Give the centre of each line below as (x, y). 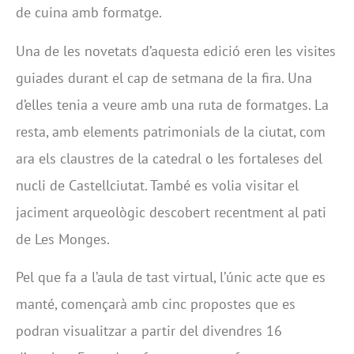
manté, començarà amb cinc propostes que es (156, 304)
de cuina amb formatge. (89, 13)
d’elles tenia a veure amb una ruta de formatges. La (172, 104)
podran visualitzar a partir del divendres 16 (149, 331)
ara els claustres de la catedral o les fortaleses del (169, 158)
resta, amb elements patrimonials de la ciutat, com (171, 131)
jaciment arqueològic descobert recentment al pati (171, 212)
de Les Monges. (63, 239)
